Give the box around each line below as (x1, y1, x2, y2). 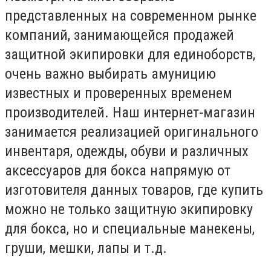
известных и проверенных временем (5, 84, 232, 102)
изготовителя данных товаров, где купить (5, 181, 263, 198)
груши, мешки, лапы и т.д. (5, 239, 167, 256)
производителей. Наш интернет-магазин (5, 103, 255, 121)
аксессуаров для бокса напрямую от (5, 162, 230, 179)
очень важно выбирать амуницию (5, 65, 216, 82)
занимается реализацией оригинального (5, 123, 258, 140)
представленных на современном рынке (5, 7, 256, 24)
